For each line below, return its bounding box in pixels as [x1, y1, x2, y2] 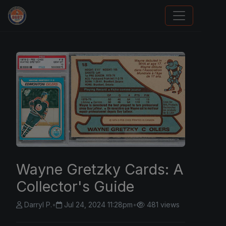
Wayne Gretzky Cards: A [16, 160, 184, 179]
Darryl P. [24, 200, 52, 209]
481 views [147, 200, 180, 209]
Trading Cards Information [8, 17, 137, 29]
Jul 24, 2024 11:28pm [64, 200, 133, 209]
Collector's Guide [16, 178, 134, 196]
